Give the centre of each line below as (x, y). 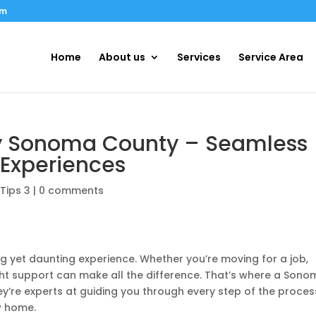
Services (199, 57)
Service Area (271, 57)
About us (122, 57)
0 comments (72, 190)
